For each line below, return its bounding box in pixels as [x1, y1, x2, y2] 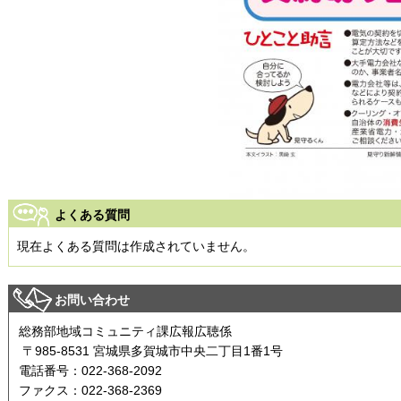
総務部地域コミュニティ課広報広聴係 [19, 324, 232, 339]
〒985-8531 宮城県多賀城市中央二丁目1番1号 [19, 344, 283, 359]
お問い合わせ [55, 293, 130, 308]
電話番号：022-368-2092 [19, 363, 162, 379]
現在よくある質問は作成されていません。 [17, 239, 255, 254]
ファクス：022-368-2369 [19, 383, 162, 398]
